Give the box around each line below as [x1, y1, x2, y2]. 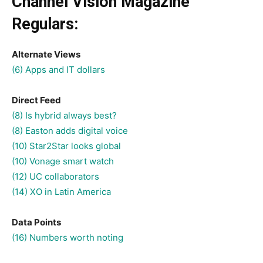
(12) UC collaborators [12, 170, 99, 182]
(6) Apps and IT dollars [12, 63, 105, 75]
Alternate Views [12, 48, 80, 60]
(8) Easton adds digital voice [12, 124, 128, 136]
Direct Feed [12, 94, 61, 106]
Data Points [12, 216, 61, 228]
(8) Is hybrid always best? [12, 109, 117, 121]
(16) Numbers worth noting [12, 231, 123, 243]
